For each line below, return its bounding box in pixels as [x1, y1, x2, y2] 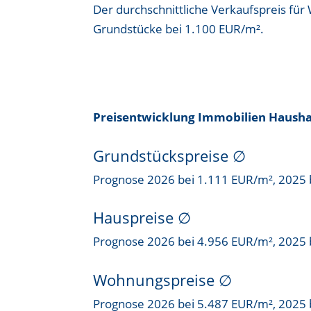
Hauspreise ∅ [93, 207, 192, 228]
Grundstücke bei [93, 21, 185, 37]
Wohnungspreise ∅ [93, 269, 233, 290]
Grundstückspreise [93, 144, 233, 166]
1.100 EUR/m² [185, 21, 261, 37]
